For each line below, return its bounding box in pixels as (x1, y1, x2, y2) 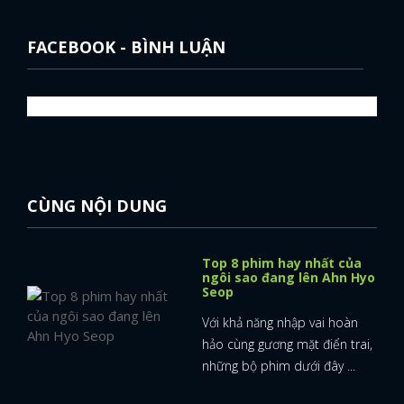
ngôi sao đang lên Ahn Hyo (202, 268, 375, 286)
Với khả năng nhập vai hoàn (202, 313, 358, 331)
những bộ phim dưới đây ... (202, 356, 355, 374)
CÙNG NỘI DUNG (27, 194, 167, 216)
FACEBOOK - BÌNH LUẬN (27, 35, 225, 58)
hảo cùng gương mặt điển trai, (202, 335, 372, 353)
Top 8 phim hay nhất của (202, 253, 362, 271)
